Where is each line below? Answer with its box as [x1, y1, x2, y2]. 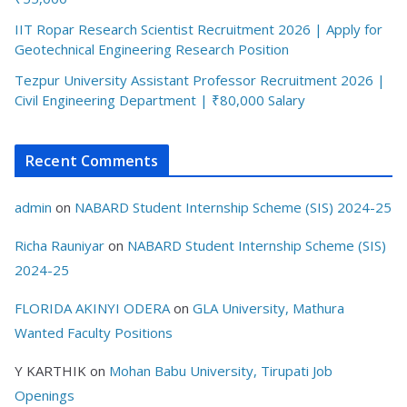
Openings [15, 386, 74, 405]
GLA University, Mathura [193, 299, 344, 318]
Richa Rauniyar [15, 236, 104, 255]
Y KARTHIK [15, 362, 86, 381]
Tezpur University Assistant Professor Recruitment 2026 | [15, 71, 385, 90]
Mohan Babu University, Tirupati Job [109, 362, 333, 381]
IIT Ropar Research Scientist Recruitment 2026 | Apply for [15, 20, 382, 39]
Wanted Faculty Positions [15, 323, 173, 342]
